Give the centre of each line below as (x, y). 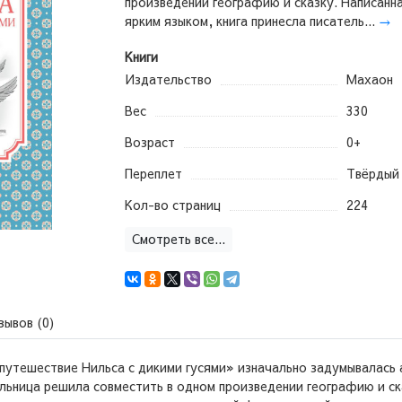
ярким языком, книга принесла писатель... (252, 20)
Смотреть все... (179, 239)
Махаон (369, 79)
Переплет (153, 173)
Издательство (168, 79)
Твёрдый (372, 173)
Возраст (150, 141)
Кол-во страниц (173, 204)
